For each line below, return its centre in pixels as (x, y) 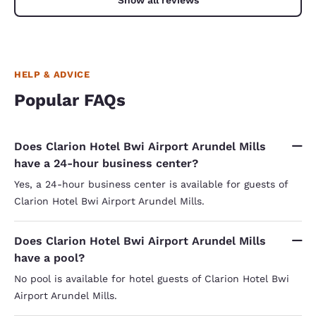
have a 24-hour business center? (106, 163)
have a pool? (49, 257)
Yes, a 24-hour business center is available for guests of (151, 184)
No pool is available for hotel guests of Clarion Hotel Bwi (152, 278)
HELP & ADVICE (52, 74)
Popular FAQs (70, 100)
